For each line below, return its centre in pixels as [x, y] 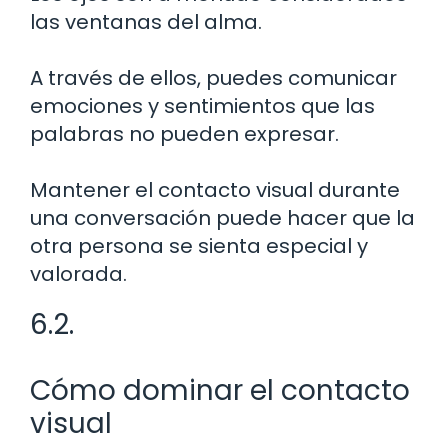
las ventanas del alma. [146, 21]
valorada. [78, 273]
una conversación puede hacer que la [222, 217]
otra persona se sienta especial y [199, 245]
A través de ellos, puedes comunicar [213, 77]
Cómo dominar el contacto [220, 390]
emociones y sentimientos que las [202, 105]
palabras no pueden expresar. [184, 133]
